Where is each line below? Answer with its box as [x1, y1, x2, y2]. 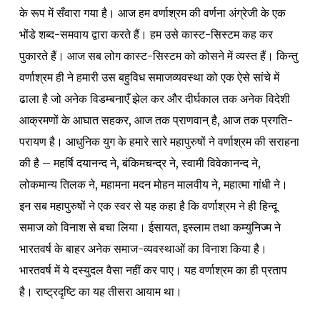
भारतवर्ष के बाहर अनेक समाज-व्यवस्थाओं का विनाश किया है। [19, 241, 267, 256]
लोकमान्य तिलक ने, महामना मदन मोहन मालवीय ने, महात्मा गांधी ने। [19, 176, 288, 191]
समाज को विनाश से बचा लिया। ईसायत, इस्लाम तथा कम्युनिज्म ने [19, 219, 281, 234]
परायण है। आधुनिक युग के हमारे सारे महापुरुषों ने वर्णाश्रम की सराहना [19, 134, 299, 149]
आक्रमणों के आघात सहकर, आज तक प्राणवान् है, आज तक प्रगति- [19, 112, 293, 127]
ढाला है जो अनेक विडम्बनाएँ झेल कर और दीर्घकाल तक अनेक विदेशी [19, 91, 290, 106]
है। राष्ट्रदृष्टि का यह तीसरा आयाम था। [19, 284, 182, 299]
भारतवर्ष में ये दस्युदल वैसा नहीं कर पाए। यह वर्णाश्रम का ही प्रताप [19, 262, 287, 277]
